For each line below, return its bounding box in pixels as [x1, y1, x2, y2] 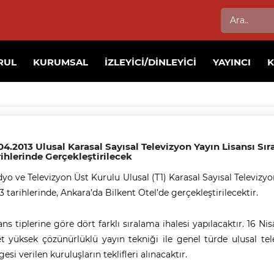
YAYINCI [213, 56, 251, 68]
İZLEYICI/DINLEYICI [105, 56, 197, 68]
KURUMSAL [33, 56, 89, 68]
